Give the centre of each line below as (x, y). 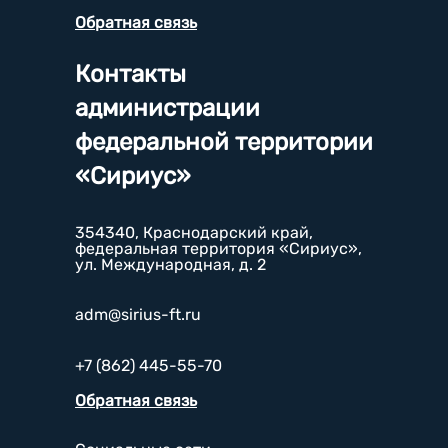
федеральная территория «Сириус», (218, 248)
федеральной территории (224, 141)
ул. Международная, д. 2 (170, 264)
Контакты (130, 73)
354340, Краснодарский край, (194, 232)
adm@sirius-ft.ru (138, 314)
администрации (167, 107)
